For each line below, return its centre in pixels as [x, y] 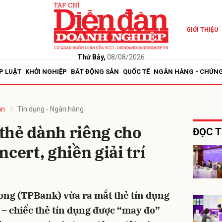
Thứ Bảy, [91, 57]
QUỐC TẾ [136, 72]
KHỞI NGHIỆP [46, 72]
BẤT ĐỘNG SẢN [95, 72]
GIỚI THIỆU [202, 30]
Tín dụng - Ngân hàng [51, 109]
